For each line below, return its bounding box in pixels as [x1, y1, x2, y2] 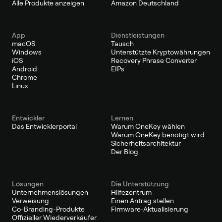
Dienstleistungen [111, 31, 165, 39]
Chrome [12, 73, 37, 81]
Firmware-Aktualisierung [111, 205, 188, 213]
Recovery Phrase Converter [111, 56, 197, 64]
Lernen [111, 113, 133, 122]
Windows [12, 48, 42, 56]
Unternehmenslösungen [12, 188, 88, 196]
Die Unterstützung [111, 179, 169, 188]
